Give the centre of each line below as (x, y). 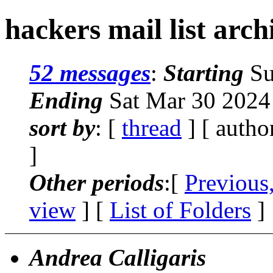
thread (152, 127)
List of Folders (180, 210)
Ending (66, 100)
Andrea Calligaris (118, 257)
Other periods (97, 182)
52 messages (90, 73)
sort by (62, 127)
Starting (204, 73)
